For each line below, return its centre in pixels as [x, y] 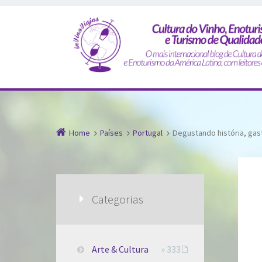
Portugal [148, 132]
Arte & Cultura [120, 249]
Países [111, 132]
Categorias [118, 199]
